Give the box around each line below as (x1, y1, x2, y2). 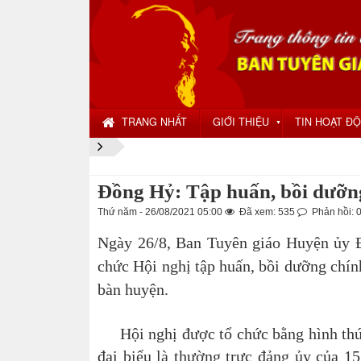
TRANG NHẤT (122, 114, 187, 129)
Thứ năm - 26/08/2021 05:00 (98, 206, 225, 218)
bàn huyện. (98, 280, 168, 298)
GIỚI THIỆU (213, 114, 269, 129)
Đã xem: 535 (237, 206, 297, 218)
